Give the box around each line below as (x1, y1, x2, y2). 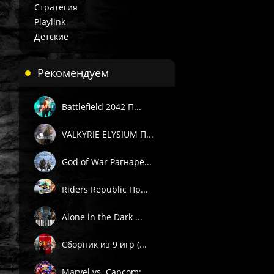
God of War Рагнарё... (62, 155, 152, 168)
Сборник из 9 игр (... (62, 238, 147, 250)
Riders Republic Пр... (62, 183, 148, 195)
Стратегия (34, 1, 78, 13)
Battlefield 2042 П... (62, 100, 141, 113)
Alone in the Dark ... (62, 210, 143, 223)
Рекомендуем (37, 65, 109, 80)
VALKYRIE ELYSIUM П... (62, 128, 154, 140)
